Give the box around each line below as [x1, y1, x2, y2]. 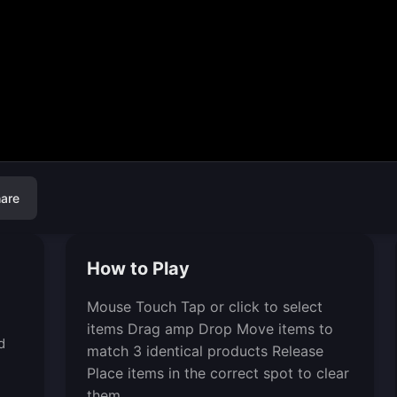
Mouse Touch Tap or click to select [86, 298, 323, 315]
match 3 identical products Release [86, 342, 323, 360]
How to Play [86, 258, 190, 279]
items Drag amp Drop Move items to [86, 320, 333, 338]
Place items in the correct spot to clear [86, 364, 349, 382]
